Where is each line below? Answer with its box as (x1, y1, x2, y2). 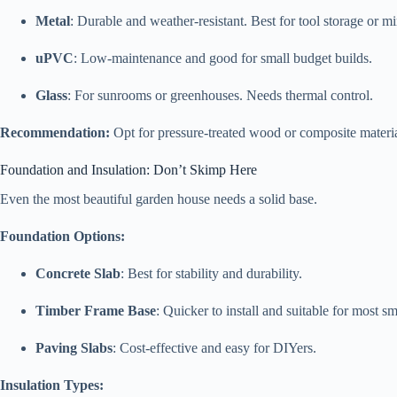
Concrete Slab (35, 266, 121, 282)
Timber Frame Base (35, 303, 156, 319)
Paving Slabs (35, 340, 113, 356)
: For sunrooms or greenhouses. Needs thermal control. (67, 88, 373, 104)
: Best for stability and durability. (121, 266, 302, 282)
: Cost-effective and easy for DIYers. (113, 340, 316, 356)
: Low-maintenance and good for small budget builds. (74, 51, 372, 66)
